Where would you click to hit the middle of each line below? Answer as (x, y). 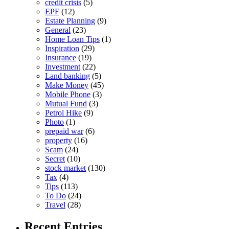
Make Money (67, 85)
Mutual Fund (66, 103)
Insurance (61, 57)
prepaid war (64, 131)
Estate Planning (70, 20)
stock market (65, 168)
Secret (55, 158)
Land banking (67, 76)
